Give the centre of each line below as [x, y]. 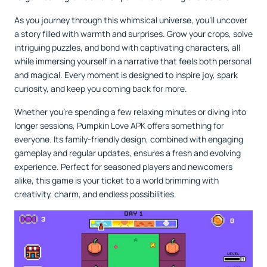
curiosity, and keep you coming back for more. [101, 89]
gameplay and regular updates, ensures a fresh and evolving [128, 153]
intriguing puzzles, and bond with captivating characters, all [127, 47]
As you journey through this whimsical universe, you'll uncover [131, 20]
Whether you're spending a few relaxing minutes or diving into [130, 112]
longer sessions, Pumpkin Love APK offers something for [119, 125]
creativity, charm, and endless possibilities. [95, 194]
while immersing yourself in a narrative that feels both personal [133, 61]
